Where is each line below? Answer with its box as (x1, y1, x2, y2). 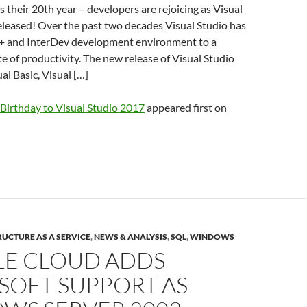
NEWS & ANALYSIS (94, 232, 167, 242)
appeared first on (145, 101, 227, 114)
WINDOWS (190, 232, 234, 242)
